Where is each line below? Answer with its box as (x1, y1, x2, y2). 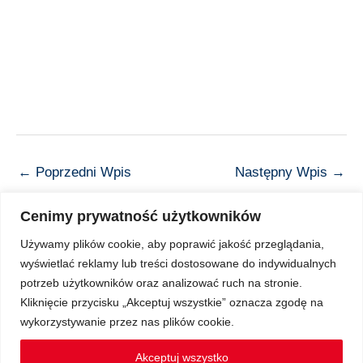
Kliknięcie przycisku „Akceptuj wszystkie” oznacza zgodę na (20, 295, 323, 309)
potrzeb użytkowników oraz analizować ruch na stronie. (20, 275, 302, 289)
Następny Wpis (235, 164, 331, 180)
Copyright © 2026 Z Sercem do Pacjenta (86, 267, 277, 280)
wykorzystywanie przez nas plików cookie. (20, 314, 234, 328)
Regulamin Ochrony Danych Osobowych (87, 329, 276, 342)
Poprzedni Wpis (32, 164, 131, 180)
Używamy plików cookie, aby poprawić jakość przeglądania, (20, 237, 324, 250)
